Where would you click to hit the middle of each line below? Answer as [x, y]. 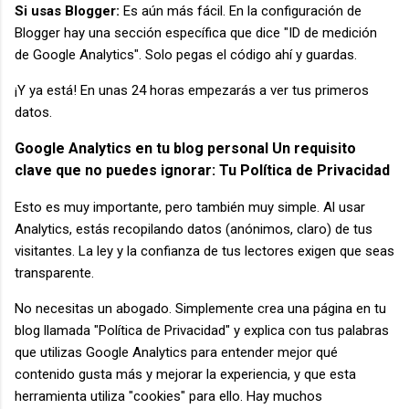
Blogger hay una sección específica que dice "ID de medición [196, 33]
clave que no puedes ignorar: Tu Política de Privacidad [202, 171]
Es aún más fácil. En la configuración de [242, 11]
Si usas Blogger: [69, 11]
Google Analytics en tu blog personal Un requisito [185, 149]
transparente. [54, 273]
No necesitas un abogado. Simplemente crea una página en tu [200, 309]
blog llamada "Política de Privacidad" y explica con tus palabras [202, 331]
